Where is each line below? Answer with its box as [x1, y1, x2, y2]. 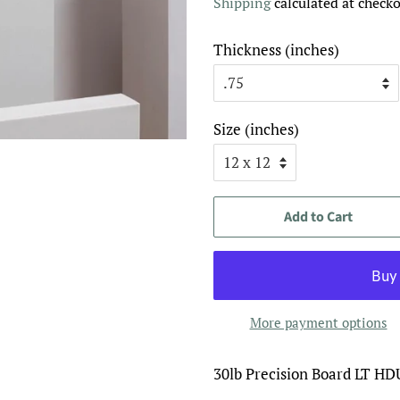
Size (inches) [213, 119, 299, 139]
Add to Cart [284, 207, 353, 227]
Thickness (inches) [213, 39, 339, 60]
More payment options [249, 313, 387, 331]
